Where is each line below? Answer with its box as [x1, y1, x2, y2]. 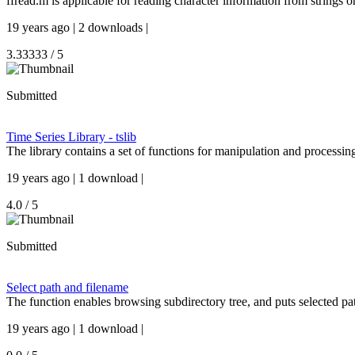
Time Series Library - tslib [6, 130, 136, 143]
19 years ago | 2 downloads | [6, 21, 148, 34]
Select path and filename [6, 281, 128, 294]
